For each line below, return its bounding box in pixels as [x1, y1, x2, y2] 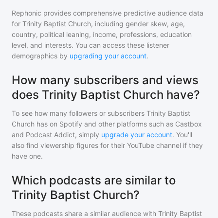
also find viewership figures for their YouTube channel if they [12, 141, 203, 149]
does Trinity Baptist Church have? [12, 88, 200, 102]
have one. [12, 152, 43, 160]
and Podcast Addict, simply [12, 130, 99, 139]
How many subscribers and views [12, 73, 199, 87]
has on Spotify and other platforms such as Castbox [35, 120, 202, 128]
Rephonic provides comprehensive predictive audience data [12, 9, 203, 17]
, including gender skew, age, [91, 19, 185, 28]
